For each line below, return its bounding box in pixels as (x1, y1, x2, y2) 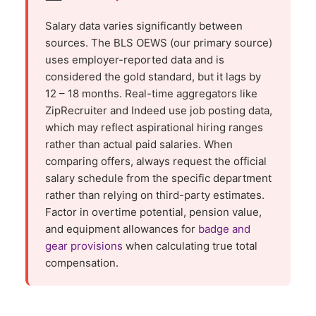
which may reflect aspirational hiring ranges (45, 120, 263, 134)
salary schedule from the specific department (45, 171, 272, 185)
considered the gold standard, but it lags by (45, 69, 261, 83)
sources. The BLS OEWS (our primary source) (45, 35, 272, 49)
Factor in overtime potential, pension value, (45, 205, 262, 219)
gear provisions (45, 238, 123, 253)
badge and (198, 221, 250, 236)
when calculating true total (123, 238, 257, 253)
